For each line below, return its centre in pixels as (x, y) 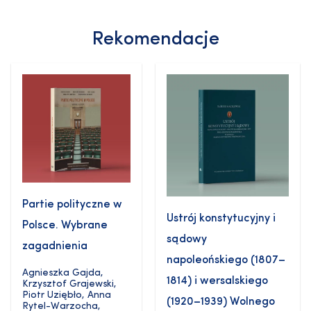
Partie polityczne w (72, 204)
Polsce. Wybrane (65, 225)
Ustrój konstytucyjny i (221, 218)
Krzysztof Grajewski (68, 284)
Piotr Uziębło (52, 295)
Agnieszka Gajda (61, 273)
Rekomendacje (155, 40)
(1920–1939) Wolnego (221, 302)
